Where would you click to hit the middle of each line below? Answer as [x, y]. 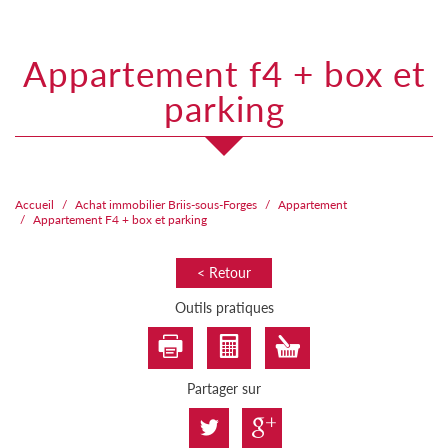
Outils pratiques [224, 307]
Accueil [34, 204]
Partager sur [224, 388]
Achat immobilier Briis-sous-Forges [166, 204]
